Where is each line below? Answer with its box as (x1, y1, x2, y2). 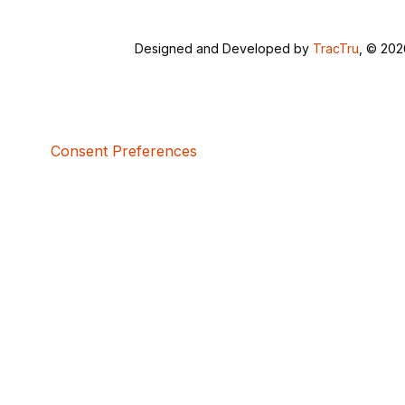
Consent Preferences (51, 142, 197, 160)
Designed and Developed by (135, 40, 314, 56)
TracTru (313, 40, 360, 56)
